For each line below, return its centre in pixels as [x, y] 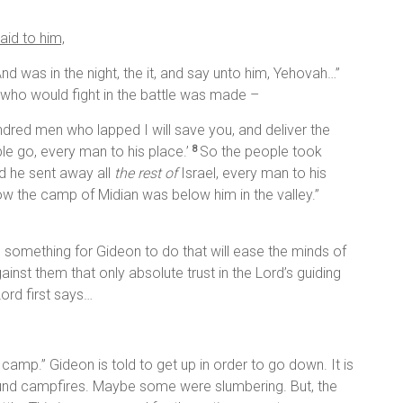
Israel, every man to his [252, 174]
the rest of [146, 174]
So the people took [261, 152]
